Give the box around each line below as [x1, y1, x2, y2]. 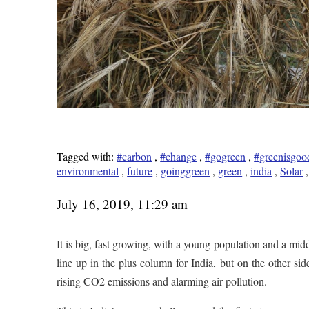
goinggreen [161, 163, 210, 179]
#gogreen [205, 149, 246, 164]
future [127, 163, 153, 179]
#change [160, 149, 197, 164]
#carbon [117, 149, 152, 164]
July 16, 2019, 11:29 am [57, 195, 188, 213]
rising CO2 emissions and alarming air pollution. [57, 274, 268, 289]
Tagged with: [57, 149, 117, 164]
